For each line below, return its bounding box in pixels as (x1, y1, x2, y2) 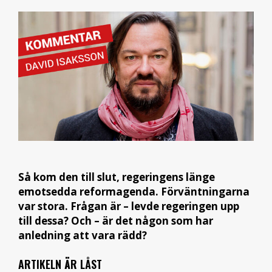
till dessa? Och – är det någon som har (18, 214, 213, 228)
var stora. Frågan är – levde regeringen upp (18, 199, 239, 214)
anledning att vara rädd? (18, 228, 147, 243)
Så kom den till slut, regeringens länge (18, 170, 215, 185)
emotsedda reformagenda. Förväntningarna (18, 185, 250, 199)
